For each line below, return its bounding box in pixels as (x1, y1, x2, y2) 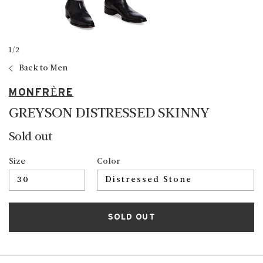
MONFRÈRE (9, 87, 74, 98)
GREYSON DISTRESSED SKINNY (9, 107, 209, 122)
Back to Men (19, 63, 68, 73)
